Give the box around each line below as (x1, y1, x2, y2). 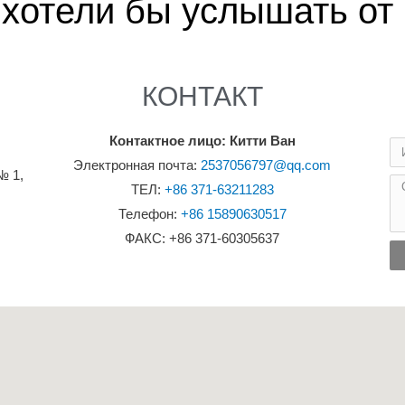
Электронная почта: (73, 157, 202, 173)
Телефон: (118, 206, 181, 221)
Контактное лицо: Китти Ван (108, 133, 296, 148)
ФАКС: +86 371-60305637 (125, 231, 280, 246)
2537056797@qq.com (201, 157, 332, 173)
